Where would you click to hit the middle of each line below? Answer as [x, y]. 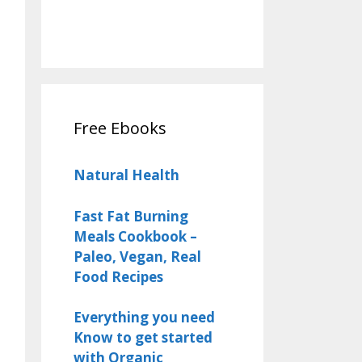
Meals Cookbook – [135, 236]
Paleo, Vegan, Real [137, 256]
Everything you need [144, 318]
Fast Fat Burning [131, 216]
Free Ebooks [120, 128]
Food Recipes [118, 276]
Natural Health [128, 175]
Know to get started [143, 338]
